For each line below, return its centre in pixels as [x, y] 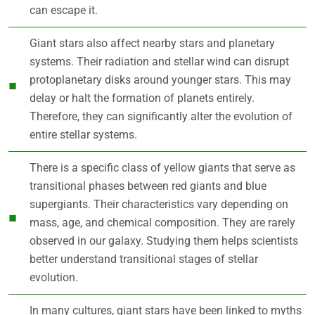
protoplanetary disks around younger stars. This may [160, 79]
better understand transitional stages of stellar [144, 259]
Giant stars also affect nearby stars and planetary [152, 43]
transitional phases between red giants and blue [148, 186]
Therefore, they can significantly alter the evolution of [161, 116]
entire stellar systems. [83, 134]
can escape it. [64, 10]
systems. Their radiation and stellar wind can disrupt [159, 61]
